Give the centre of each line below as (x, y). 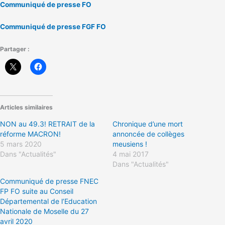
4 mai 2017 (131, 154)
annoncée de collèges (148, 134)
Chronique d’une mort (148, 124)
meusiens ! (130, 144)
